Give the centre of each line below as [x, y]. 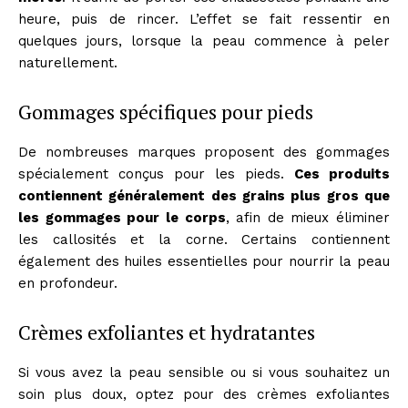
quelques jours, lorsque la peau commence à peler [204, 41]
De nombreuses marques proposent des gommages [204, 152]
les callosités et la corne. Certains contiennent [204, 239]
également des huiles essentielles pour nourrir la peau [204, 261]
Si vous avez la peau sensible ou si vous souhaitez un [204, 372]
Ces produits [342, 173]
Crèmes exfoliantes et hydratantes [167, 331]
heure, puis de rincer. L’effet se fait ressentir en [204, 19]
